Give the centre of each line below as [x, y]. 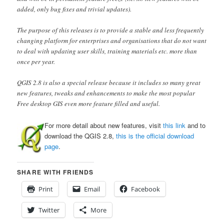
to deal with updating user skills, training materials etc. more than [107, 51]
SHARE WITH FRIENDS [55, 172]
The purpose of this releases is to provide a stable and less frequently [111, 30]
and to [196, 125]
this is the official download [155, 135]
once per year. [36, 62]
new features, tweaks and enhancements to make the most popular [106, 93]
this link [174, 125]
